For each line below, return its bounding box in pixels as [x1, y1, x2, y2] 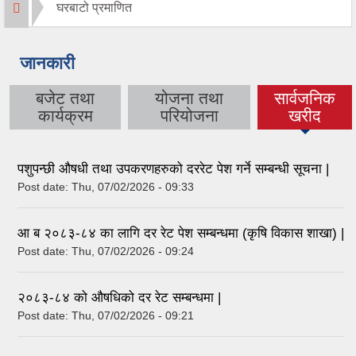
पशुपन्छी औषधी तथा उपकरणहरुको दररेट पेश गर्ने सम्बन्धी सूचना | [17, 161, 329, 177]
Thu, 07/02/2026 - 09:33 [72, 180, 194, 194]
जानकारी [20, 52, 75, 73]
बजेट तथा [36, 88, 95, 107]
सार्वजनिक [274, 88, 336, 107]
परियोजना [160, 106, 219, 125]
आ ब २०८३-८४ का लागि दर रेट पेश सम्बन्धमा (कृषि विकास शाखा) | [17, 226, 344, 242]
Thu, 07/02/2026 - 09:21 [72, 309, 194, 323]
